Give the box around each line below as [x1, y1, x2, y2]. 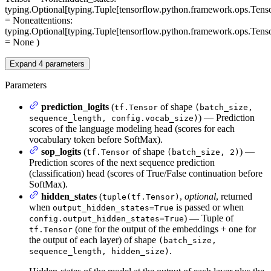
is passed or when [174, 201, 244, 212]
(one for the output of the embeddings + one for [73, 223, 256, 234]
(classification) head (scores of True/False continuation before [29, 168, 263, 178]
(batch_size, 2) [167, 147, 240, 157]
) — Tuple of [184, 212, 233, 223]
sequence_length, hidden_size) [29, 246, 169, 256]
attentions [34, 15, 70, 25]
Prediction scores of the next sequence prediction [29, 157, 215, 168]
